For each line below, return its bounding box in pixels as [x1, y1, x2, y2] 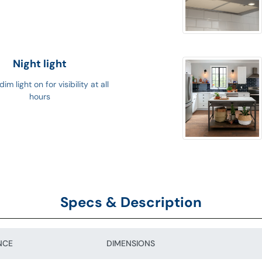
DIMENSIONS [106, 237, 156, 249]
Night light [13, 57, 67, 71]
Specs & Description [60, 192, 202, 211]
